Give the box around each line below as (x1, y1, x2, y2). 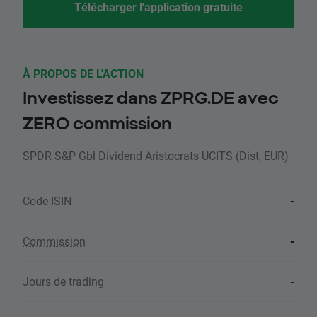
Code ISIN (23, 193, 71, 209)
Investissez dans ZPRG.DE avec (23, 88, 279, 108)
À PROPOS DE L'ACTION (23, 66, 144, 81)
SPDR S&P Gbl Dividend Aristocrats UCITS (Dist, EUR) (23, 148, 289, 163)
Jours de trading (23, 274, 104, 289)
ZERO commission (23, 113, 172, 134)
